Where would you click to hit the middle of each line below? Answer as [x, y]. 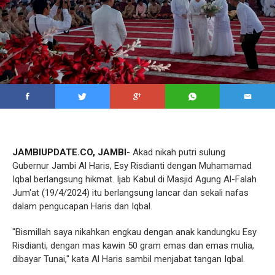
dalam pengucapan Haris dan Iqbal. [82, 206]
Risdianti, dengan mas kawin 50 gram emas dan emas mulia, [133, 246]
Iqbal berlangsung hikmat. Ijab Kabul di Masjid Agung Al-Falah [134, 179]
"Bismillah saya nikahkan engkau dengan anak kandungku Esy [134, 232]
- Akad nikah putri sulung [176, 152]
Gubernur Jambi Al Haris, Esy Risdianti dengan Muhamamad [132, 166]
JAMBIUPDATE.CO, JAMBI [69, 152]
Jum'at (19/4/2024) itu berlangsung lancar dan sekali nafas [130, 193]
